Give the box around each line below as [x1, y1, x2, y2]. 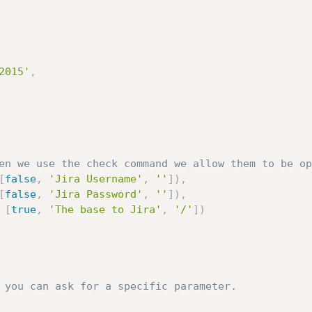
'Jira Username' [48, 173, 143, 185]
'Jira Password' [48, 188, 143, 201]
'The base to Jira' [48, 203, 162, 216]
